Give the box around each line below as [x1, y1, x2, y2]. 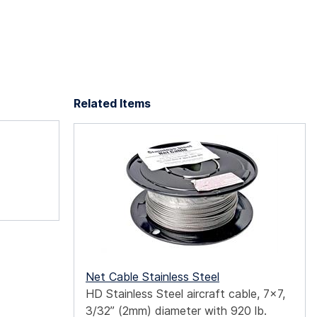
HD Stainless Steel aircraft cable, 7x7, [86, 287, 285, 301]
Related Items [74, 96, 151, 111]
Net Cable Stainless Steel [86, 270, 219, 284]
